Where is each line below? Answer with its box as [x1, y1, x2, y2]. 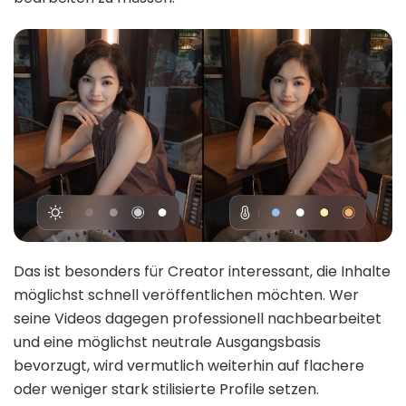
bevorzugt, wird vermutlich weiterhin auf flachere [14, 354, 364, 376]
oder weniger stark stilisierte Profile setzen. [14, 378, 319, 400]
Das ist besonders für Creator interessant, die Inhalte [14, 260, 391, 282]
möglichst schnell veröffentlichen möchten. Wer [14, 284, 359, 305]
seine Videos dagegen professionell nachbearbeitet [14, 307, 382, 329]
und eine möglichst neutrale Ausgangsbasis [14, 331, 321, 353]
